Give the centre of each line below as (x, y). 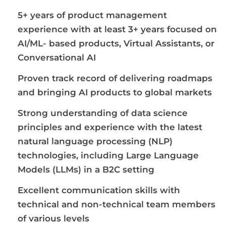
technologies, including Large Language (108, 156)
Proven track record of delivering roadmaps (115, 78)
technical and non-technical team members (117, 205)
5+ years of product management (92, 15)
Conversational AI (57, 58)
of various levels (53, 219)
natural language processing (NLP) (95, 142)
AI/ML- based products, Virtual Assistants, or (116, 44)
